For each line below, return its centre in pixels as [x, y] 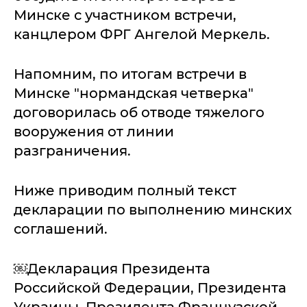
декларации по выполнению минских [153, 210]
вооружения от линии [94, 132]
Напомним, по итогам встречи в [130, 74]
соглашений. [61, 229]
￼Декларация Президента [112, 269]
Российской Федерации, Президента [150, 288]
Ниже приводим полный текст [125, 191]
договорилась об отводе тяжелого [139, 112]
